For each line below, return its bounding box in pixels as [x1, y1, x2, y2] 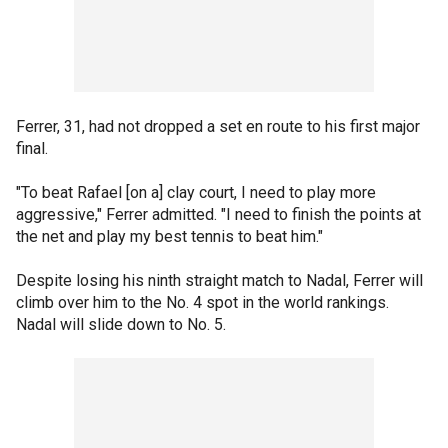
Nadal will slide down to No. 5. [16, 315, 226, 334]
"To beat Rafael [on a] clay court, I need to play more [16, 183, 376, 202]
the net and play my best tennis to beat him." [16, 227, 323, 246]
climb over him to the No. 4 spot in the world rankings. [16, 293, 389, 312]
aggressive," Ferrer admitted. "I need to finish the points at [16, 205, 421, 224]
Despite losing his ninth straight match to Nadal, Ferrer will [16, 271, 423, 290]
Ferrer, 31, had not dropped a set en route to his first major [16, 117, 420, 136]
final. [16, 139, 48, 158]
